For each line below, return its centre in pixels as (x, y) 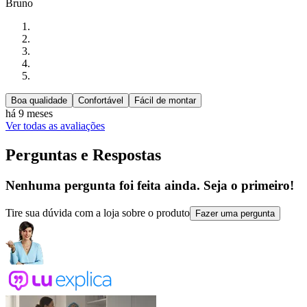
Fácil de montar (165, 101)
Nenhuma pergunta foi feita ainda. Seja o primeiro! (150, 186)
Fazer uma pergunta (235, 213)
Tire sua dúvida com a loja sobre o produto (98, 212)
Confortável (101, 101)
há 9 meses (29, 114)
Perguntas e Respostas (83, 155)
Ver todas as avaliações (55, 126)
